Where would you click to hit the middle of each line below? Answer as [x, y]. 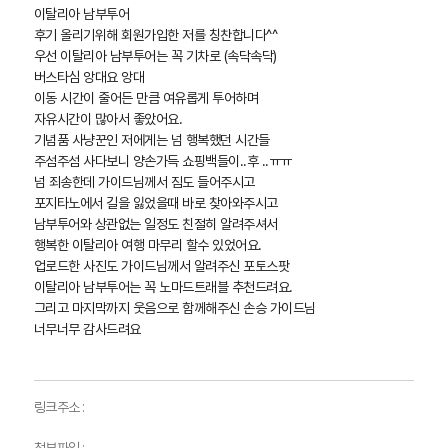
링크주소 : [59, 407]
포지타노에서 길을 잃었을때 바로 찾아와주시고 [155, 203]
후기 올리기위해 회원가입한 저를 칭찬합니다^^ [155, 35]
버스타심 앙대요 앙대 [89, 77]
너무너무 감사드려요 [87, 329]
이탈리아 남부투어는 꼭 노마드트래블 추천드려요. [163, 287]
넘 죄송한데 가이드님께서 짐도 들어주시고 [144, 182]
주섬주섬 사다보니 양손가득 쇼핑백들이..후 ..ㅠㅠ [162, 161]
